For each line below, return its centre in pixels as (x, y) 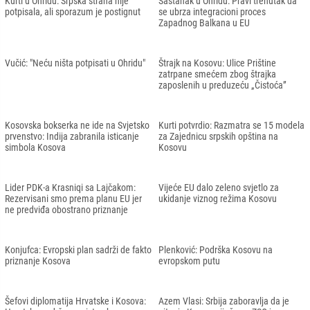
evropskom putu (189, 261)
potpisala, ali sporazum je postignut (73, 11)
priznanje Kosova (38, 261)
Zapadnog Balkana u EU (204, 22)
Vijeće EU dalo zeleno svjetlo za (219, 187)
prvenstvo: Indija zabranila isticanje (72, 136)
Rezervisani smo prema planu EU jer (73, 198)
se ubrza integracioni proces (212, 11)
